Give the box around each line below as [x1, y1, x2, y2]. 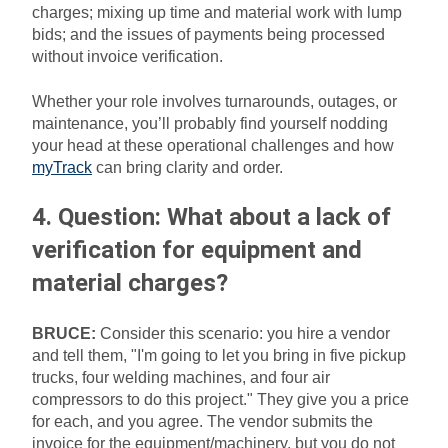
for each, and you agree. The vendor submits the [32, 412, 373, 430]
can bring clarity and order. [92, 158, 287, 176]
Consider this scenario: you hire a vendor [100, 324, 390, 342]
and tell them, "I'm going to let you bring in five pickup [32, 346, 406, 364]
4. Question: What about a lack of [32, 203, 391, 232]
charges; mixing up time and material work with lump [32, 4, 402, 22]
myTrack [32, 158, 92, 176]
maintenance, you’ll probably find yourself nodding [32, 114, 388, 132]
